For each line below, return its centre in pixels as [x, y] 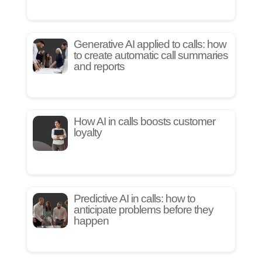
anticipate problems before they [143, 209]
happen [91, 220]
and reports [99, 66]
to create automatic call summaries [151, 55]
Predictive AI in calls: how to [134, 198]
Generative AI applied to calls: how [150, 44]
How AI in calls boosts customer [144, 121]
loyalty [87, 132]
